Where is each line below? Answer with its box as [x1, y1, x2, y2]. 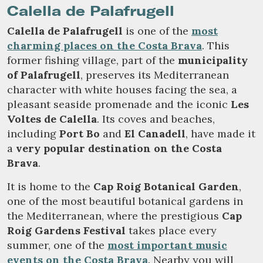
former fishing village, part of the [7, 53, 178, 68]
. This [202, 39, 230, 53]
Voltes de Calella [7, 112, 97, 126]
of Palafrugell [7, 68, 80, 82]
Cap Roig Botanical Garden [93, 180, 239, 194]
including [7, 127, 59, 141]
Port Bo [59, 127, 100, 141]
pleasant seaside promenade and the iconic [7, 97, 231, 112]
